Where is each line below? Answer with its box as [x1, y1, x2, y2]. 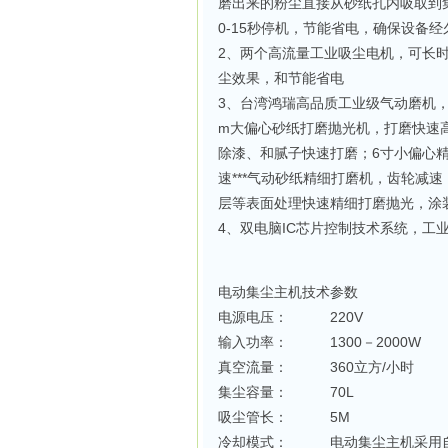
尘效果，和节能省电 [218, 70, 344, 86]
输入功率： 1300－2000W [218, 334, 421, 350]
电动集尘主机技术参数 [218, 284, 358, 300]
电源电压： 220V [218, 309, 363, 325]
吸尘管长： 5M [218, 409, 350, 425]
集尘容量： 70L [218, 384, 354, 400]
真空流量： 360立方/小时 [218, 359, 414, 375]
